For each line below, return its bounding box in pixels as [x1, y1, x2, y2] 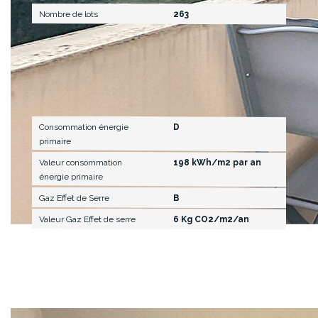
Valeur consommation [39, 157, 122, 168]
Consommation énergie [39, 121, 128, 132]
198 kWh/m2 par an [173, 157, 261, 168]
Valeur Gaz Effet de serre [39, 214, 136, 224]
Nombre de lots [39, 9, 98, 19]
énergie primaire [39, 171, 103, 182]
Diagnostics [39, 91, 103, 104]
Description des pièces [22, 286, 181, 304]
